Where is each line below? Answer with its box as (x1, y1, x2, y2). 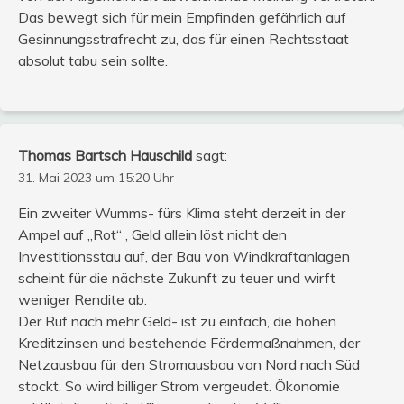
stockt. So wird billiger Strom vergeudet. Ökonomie (18, 377, 340, 396)
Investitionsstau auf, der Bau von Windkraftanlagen (18, 247, 350, 266)
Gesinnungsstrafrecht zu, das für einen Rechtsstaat (18, 30, 349, 49)
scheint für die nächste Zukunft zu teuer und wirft (18, 269, 335, 288)
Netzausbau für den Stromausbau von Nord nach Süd (18, 355, 360, 374)
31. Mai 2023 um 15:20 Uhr (18, 170, 174, 187)
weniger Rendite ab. (18, 290, 147, 309)
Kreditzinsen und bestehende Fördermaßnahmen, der (18, 334, 360, 353)
